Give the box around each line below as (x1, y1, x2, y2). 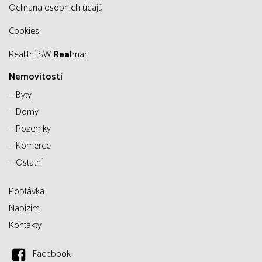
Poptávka (9, 184, 44, 199)
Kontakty (9, 218, 42, 233)
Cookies (14, 23, 39, 39)
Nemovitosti (9, 69, 63, 85)
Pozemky (16, 121, 51, 137)
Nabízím (9, 201, 40, 216)
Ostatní (16, 155, 43, 171)
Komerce (16, 138, 51, 154)
